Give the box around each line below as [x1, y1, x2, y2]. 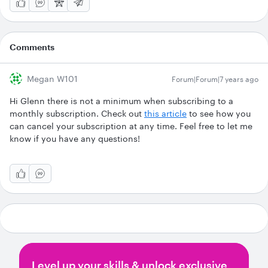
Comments [10, 42, 54, 52]
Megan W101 [27, 74, 78, 84]
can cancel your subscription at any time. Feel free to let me [10, 121, 252, 131]
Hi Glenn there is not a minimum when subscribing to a [10, 96, 233, 106]
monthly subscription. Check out [10, 108, 144, 118]
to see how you [187, 108, 251, 118]
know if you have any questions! [10, 133, 142, 144]
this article [144, 108, 187, 118]
